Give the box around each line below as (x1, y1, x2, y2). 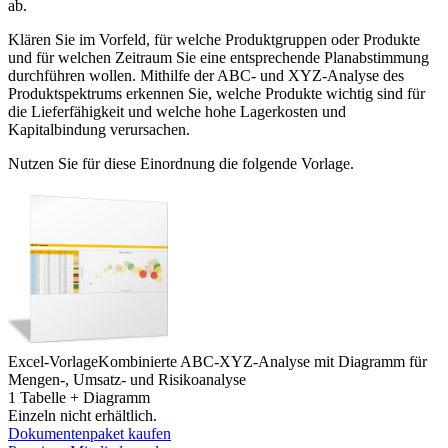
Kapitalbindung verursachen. (8, 121, 190, 139)
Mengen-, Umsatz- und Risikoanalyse (8, 371, 246, 389)
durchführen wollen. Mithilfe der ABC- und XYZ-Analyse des (8, 67, 404, 85)
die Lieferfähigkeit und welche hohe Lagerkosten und (8, 103, 346, 121)
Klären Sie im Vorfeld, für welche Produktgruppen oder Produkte (8, 31, 420, 49)
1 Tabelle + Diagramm (8, 389, 150, 407)
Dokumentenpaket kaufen (8, 425, 171, 443)
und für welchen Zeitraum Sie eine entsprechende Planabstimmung (8, 49, 429, 67)
